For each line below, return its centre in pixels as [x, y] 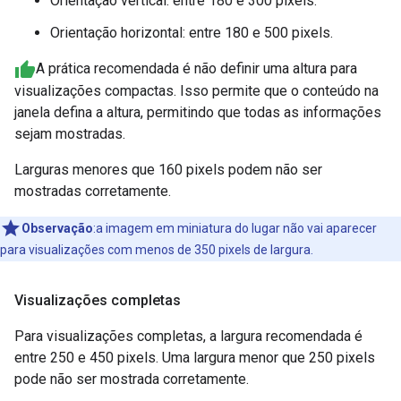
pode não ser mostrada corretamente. [132, 379]
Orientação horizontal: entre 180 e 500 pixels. [192, 32]
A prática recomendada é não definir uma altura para [196, 68]
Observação [57, 228]
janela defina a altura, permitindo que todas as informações [198, 112]
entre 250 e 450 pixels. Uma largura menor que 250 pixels [195, 357]
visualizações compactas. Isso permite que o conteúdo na [196, 90]
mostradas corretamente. [93, 191]
